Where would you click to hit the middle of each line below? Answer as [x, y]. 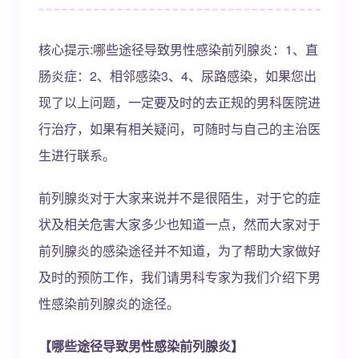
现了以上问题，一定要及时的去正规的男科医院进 [179, 102]
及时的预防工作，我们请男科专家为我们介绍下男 [179, 277]
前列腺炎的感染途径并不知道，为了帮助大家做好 [179, 250]
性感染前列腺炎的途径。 [109, 303]
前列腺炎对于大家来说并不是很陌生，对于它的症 [179, 198]
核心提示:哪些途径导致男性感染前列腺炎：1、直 [178, 49]
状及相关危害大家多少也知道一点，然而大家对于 [179, 224]
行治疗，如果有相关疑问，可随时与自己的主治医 [179, 129]
